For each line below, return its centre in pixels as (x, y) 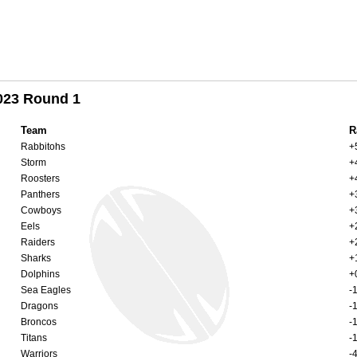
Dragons (39, 306)
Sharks (36, 258)
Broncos (39, 322)
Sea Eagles (46, 290)
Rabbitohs (43, 146)
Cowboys (41, 210)
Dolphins (40, 274)
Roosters (40, 178)
